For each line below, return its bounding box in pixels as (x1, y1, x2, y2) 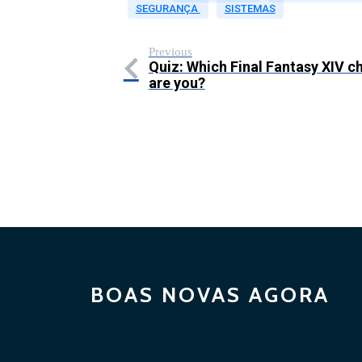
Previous (148, 45, 192, 59)
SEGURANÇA (135, 2, 200, 15)
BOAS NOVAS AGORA (90, 282, 330, 309)
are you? (148, 74, 205, 92)
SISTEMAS (224, 2, 276, 15)
